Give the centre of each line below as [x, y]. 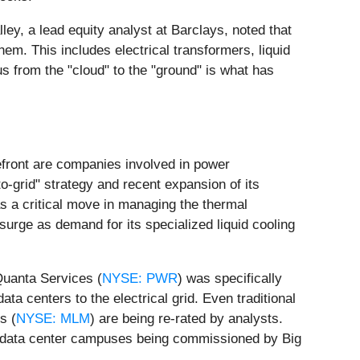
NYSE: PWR [140, 278]
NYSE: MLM [53, 318]
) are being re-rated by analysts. [186, 318]
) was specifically [230, 278]
